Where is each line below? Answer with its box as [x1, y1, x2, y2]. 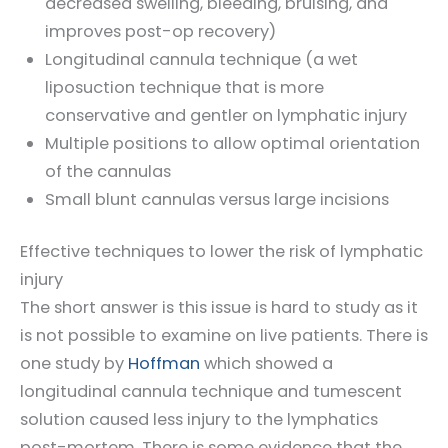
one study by [20, 352, 124, 376]
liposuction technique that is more [44, 75, 324, 99]
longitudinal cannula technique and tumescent [20, 380, 402, 404]
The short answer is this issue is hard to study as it [20, 296, 418, 320]
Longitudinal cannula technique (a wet [44, 47, 358, 71]
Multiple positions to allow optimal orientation [44, 131, 420, 155]
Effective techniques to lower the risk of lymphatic [20, 240, 423, 264]
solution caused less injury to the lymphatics [20, 408, 378, 432]
